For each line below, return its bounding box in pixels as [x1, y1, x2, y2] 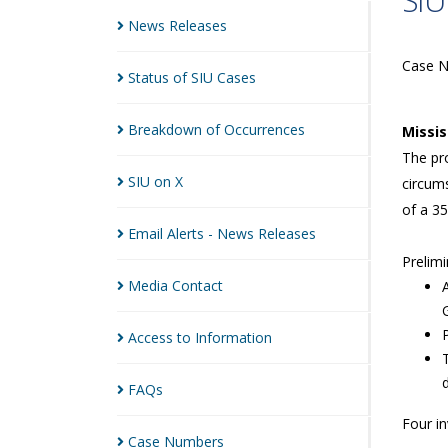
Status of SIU [128, 68, 217, 87]
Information [195, 328, 272, 347]
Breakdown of [128, 120, 224, 139]
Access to [128, 328, 195, 347]
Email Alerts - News [128, 224, 258, 243]
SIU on [128, 172, 175, 191]
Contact [172, 276, 223, 295]
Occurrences [224, 120, 305, 139]
